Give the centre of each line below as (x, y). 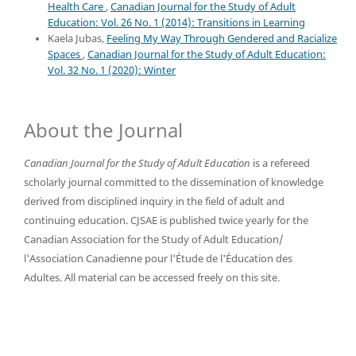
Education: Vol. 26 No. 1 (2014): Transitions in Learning (176, 22)
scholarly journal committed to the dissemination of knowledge (174, 182)
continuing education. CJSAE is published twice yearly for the (166, 221)
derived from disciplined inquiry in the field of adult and (154, 201)
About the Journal (103, 130)
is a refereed (281, 163)
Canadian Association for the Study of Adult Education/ (154, 240)
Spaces (65, 54)
